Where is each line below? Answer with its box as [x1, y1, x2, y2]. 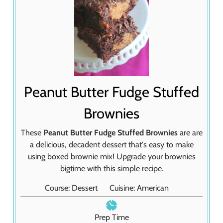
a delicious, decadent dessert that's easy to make [29, 139, 194, 149]
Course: [45, 183, 72, 193]
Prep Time [94, 212, 129, 222]
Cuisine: [109, 183, 137, 193]
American [136, 183, 169, 193]
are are [177, 127, 203, 137]
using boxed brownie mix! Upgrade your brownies [27, 151, 196, 161]
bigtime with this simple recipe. [60, 163, 163, 173]
